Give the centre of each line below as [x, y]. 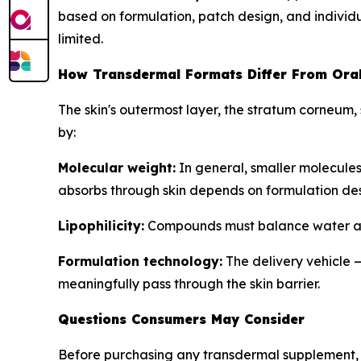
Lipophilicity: [101, 225]
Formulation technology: [140, 261]
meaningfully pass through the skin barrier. [189, 283]
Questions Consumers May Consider [181, 319]
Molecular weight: [117, 167]
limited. [81, 38]
